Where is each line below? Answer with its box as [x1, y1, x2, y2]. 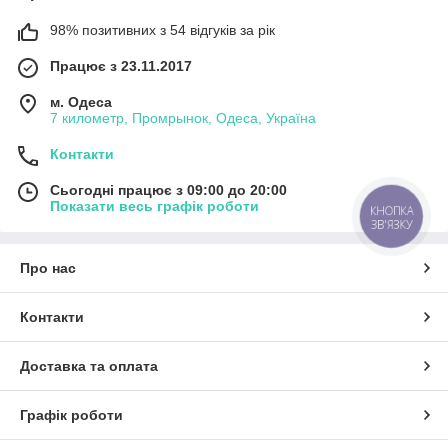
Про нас [20, 259, 76, 276]
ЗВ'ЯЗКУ [370, 216, 413, 232]
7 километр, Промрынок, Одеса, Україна [50, 109, 316, 126]
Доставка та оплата [20, 357, 158, 374]
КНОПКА [370, 202, 414, 218]
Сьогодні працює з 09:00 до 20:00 [50, 181, 287, 198]
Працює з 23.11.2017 [50, 57, 192, 74]
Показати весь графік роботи [50, 197, 259, 214]
